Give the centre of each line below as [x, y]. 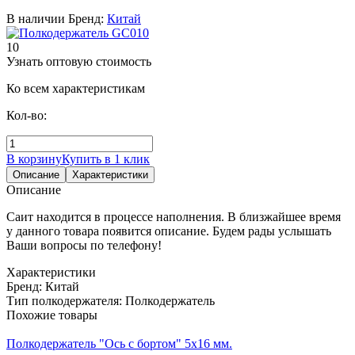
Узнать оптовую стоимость [79, 61]
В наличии [37, 18]
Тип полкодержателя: [66, 300]
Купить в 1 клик [106, 158]
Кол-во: [27, 115]
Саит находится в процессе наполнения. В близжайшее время [174, 216]
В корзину [34, 158]
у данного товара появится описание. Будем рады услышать [169, 231]
